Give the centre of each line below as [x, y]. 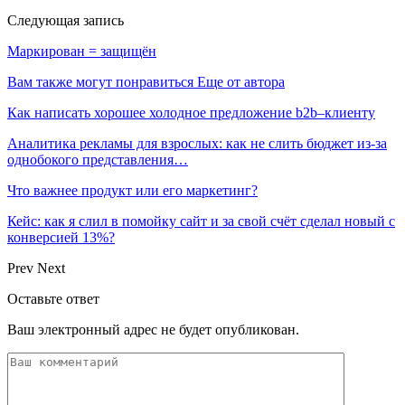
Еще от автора [241, 81]
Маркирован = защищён [82, 51]
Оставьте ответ [53, 298]
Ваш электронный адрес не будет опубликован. [153, 329]
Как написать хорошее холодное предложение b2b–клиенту [191, 112]
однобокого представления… [98, 159]
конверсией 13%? [61, 237]
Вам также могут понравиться [100, 81]
